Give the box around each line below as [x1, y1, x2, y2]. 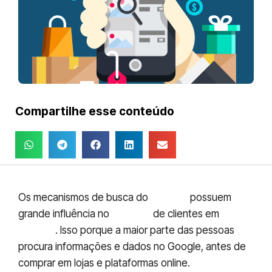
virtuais [18, 224, 55, 237]
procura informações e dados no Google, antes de [18, 240, 246, 253]
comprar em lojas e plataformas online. [18, 257, 190, 270]
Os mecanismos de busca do [18, 191, 151, 204]
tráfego [112, 208, 151, 220]
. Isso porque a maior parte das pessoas [55, 224, 234, 237]
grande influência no [18, 208, 112, 220]
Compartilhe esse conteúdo [15, 104, 174, 118]
